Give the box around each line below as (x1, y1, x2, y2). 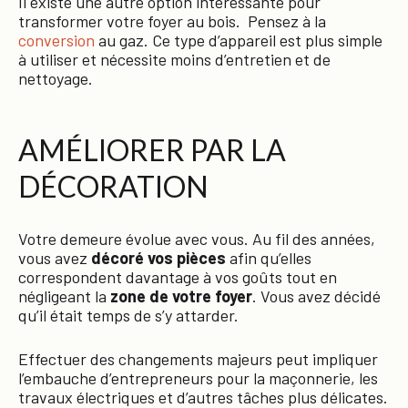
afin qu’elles (226, 248, 311, 268)
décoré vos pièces (91, 248, 226, 268)
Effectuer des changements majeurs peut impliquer (18, 349, 378, 369)
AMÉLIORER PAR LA (18, 132, 286, 168)
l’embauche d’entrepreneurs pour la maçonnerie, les (18, 368, 378, 388)
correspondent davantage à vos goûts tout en (18, 267, 337, 287)
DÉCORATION (18, 168, 209, 204)
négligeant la (18, 286, 110, 306)
